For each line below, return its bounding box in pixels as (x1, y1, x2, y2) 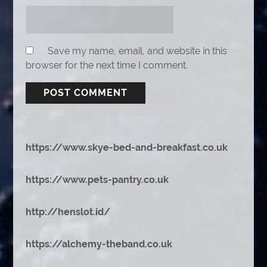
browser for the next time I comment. (25, 60, 188, 71)
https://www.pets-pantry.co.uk (25, 174, 169, 185)
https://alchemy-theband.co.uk (25, 238, 172, 250)
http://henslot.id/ (25, 206, 110, 218)
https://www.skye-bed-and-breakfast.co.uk (25, 142, 228, 153)
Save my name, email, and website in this (47, 45, 227, 57)
